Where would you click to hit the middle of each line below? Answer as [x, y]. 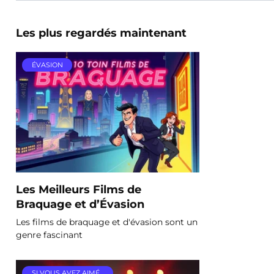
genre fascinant [49, 235]
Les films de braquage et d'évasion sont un [107, 222]
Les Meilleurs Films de [79, 189]
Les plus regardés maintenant [101, 33]
